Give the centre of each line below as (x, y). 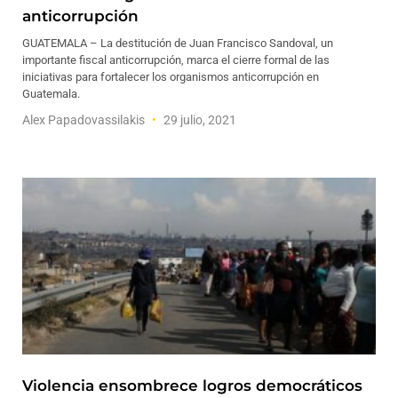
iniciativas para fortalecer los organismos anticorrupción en (171, 77)
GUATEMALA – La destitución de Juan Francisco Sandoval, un (178, 43)
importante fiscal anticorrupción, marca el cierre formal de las (176, 60)
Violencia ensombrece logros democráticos (192, 386)
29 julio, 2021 (199, 120)
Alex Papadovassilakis (85, 120)
